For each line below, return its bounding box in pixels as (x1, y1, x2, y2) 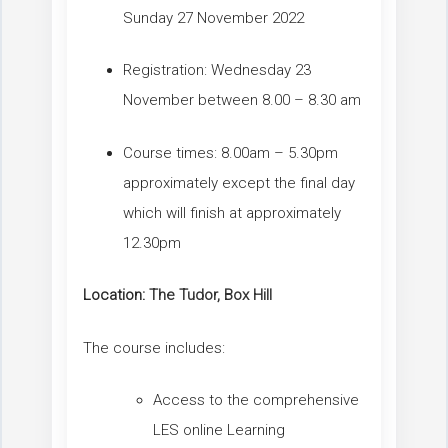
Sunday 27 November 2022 (123, 8, 304, 27)
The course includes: (83, 338, 225, 357)
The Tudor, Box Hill (149, 286, 272, 305)
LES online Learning (153, 421, 285, 440)
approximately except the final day (123, 173, 355, 192)
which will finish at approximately (123, 203, 341, 222)
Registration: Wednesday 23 (123, 61, 311, 80)
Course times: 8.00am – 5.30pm (123, 143, 338, 162)
